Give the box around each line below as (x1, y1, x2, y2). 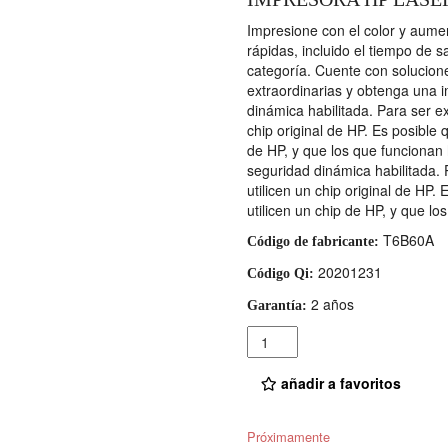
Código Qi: (246, 266, 314, 282)
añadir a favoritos (276, 373, 401, 394)
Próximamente (246, 426, 330, 446)
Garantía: (246, 298, 307, 314)
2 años (306, 294, 354, 315)
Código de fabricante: (246, 234, 379, 250)
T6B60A (378, 230, 434, 251)
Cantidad (246, 326, 309, 347)
